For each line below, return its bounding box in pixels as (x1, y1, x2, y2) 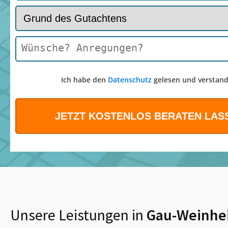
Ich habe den (61, 75, 108, 85)
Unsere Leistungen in (10, 205, 144, 225)
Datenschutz (107, 75, 152, 85)
